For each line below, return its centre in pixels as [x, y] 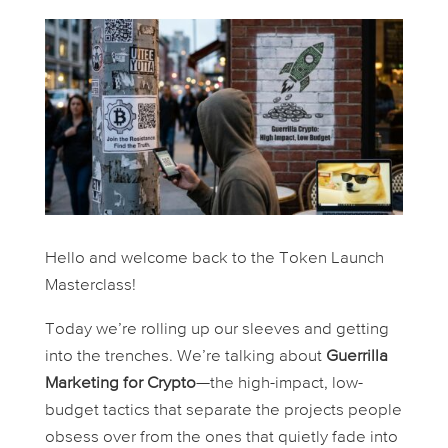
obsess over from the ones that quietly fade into [221, 437]
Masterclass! [90, 285]
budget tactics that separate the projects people [223, 410]
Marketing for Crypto [120, 383]
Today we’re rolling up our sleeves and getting [216, 329]
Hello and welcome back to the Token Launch [214, 258]
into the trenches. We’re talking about [185, 356]
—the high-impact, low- [279, 383]
